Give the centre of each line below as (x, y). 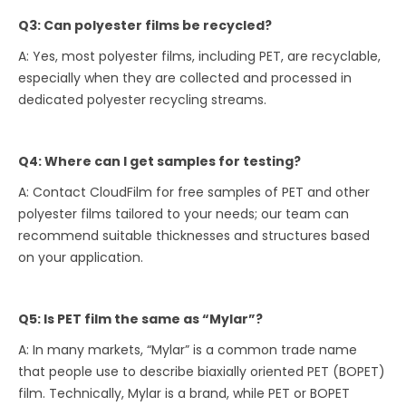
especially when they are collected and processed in (185, 78)
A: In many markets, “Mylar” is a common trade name (188, 350)
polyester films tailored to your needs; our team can (184, 214)
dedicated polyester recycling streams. (143, 100)
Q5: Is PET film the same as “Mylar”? (141, 319)
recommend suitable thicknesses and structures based (194, 236)
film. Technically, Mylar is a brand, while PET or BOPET (184, 394)
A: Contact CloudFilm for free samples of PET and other (194, 193)
